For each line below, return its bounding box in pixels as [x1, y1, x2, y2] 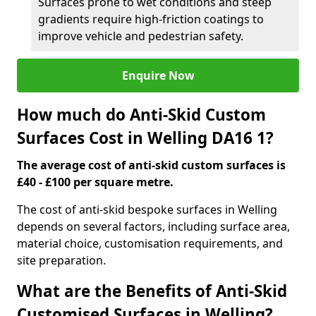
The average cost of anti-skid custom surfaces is [17, 157, 286, 173]
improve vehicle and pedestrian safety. [38, 28, 243, 44]
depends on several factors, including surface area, [17, 219, 290, 234]
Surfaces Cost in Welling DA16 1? [17, 127, 274, 149]
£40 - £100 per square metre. [17, 174, 174, 190]
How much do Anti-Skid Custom [17, 104, 266, 126]
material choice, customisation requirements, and [17, 236, 283, 251]
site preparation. [17, 253, 106, 268]
